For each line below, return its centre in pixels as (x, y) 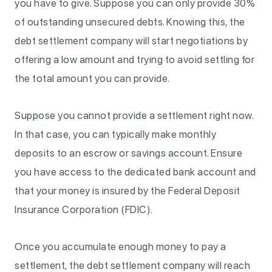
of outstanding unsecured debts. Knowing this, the (130, 22)
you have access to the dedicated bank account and (135, 172)
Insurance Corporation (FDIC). (84, 209)
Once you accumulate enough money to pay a (121, 246)
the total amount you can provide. (92, 78)
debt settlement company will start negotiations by (131, 41)
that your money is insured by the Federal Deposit (127, 191)
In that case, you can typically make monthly (115, 134)
